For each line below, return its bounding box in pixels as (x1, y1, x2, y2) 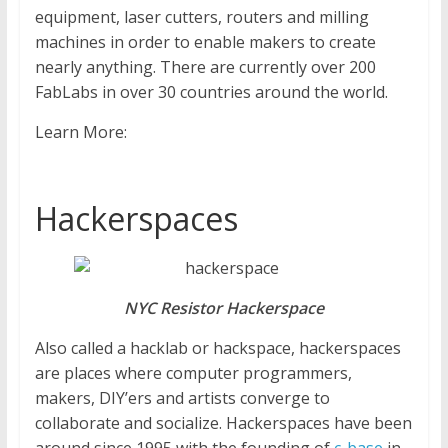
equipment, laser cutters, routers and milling (34, 6, 369, 29)
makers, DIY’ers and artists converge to (34, 387, 330, 410)
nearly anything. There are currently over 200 (34, 56, 376, 79)
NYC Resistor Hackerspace (123, 297, 324, 320)
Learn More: (34, 121, 127, 144)
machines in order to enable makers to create (34, 31, 376, 54)
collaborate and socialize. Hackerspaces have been (34, 412, 412, 435)
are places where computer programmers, (34, 362, 352, 385)
